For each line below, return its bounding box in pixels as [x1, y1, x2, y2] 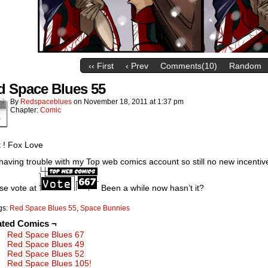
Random [229, 61, 261, 71]
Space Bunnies [80, 204, 130, 212]
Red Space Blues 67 [7, 230, 84, 239]
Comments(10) [160, 61, 217, 71]
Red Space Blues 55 [10, 204, 77, 212]
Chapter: [10, 106, 40, 114]
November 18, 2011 [84, 98, 148, 106]
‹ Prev [126, 61, 148, 71]
